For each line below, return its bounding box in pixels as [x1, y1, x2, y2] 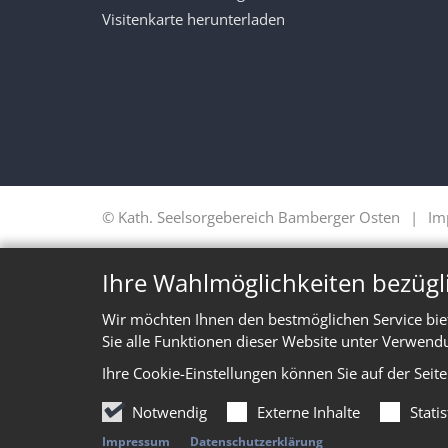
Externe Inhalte [257, 401, 360, 422]
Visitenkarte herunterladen [102, 9, 285, 30]
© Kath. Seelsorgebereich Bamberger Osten [102, 207, 400, 228]
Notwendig [132, 401, 207, 422]
